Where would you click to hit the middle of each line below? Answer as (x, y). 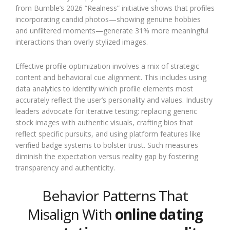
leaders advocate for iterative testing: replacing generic (106, 111)
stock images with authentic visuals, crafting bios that (104, 122)
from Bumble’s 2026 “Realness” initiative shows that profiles (115, 8)
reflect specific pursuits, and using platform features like (108, 133)
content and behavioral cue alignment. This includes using (111, 77)
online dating (159, 214)
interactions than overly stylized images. (82, 42)
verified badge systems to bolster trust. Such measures (107, 145)
